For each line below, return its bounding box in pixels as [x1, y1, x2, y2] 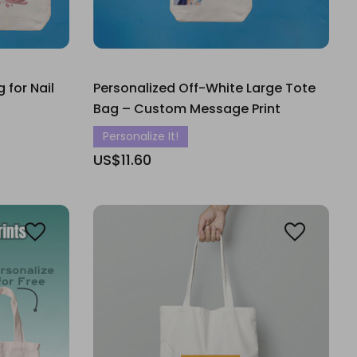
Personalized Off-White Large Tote [93, 79, 316, 97]
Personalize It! [103, 128, 178, 144]
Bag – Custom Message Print [93, 100, 280, 118]
